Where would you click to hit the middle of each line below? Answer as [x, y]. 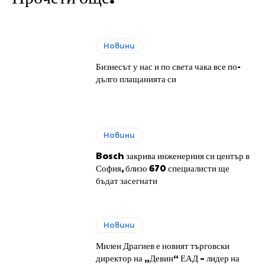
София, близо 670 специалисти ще [163, 168]
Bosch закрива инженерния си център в [173, 156]
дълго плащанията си [136, 79]
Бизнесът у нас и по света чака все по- [169, 66]
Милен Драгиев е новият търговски [163, 245]
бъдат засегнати [127, 180]
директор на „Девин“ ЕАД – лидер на [168, 257]
